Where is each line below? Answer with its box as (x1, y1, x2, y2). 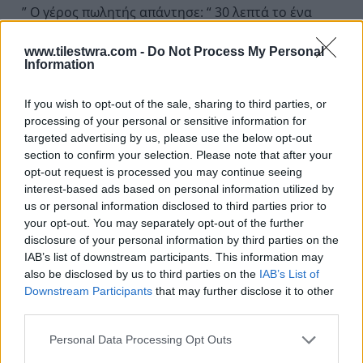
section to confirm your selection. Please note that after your (24, 147, 332, 161)
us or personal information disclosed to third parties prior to (24, 199, 327, 212)
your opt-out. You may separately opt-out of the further (24, 216, 304, 229)
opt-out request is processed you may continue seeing (24, 164, 302, 178)
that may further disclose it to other (152, 284, 334, 297)
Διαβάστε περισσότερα (35, 65, 190, 84)
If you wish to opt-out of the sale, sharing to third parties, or (24, 96, 327, 110)
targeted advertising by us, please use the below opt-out (24, 130, 312, 144)
